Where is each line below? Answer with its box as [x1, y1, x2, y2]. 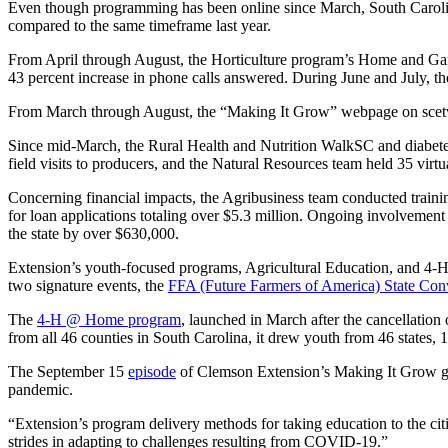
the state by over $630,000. [8, 225, 179, 243]
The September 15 [8, 363, 128, 381]
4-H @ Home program [37, 311, 181, 329]
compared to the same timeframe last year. [8, 17, 271, 35]
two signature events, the [8, 277, 168, 295]
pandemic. [8, 381, 73, 399]
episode [128, 363, 176, 381]
